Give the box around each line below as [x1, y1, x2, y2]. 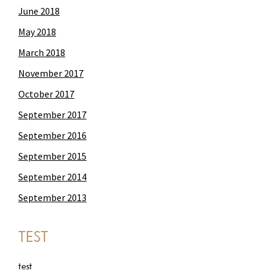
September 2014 [18, 171, 87, 183]
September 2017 [18, 108, 87, 121]
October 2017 [18, 88, 74, 101]
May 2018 [18, 26, 56, 38]
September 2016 [18, 129, 87, 142]
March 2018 [18, 46, 65, 59]
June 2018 [18, 5, 60, 18]
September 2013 [18, 191, 87, 204]
